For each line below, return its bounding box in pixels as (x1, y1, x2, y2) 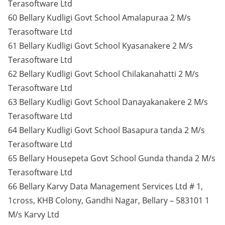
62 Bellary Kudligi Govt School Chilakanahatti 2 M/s (8, 68, 199, 79)
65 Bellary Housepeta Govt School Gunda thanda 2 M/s (8, 153, 215, 164)
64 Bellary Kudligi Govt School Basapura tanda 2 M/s (8, 125, 205, 136)
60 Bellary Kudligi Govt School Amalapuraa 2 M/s (8, 12, 191, 23)
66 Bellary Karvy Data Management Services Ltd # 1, (8, 181, 203, 192)
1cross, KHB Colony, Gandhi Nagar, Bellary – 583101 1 (8, 195, 209, 206)
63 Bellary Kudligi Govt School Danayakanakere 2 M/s (8, 96, 208, 107)
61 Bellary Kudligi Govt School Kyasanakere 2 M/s (8, 40, 193, 51)
